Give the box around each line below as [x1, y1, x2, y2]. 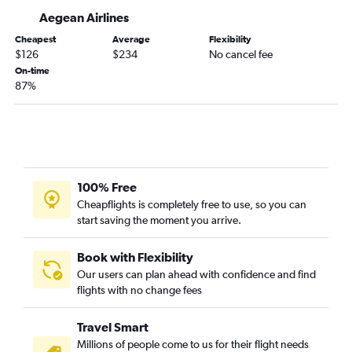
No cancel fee [209, 48, 273, 60]
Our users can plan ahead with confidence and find [77, 268, 316, 280]
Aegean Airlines [39, 10, 129, 24]
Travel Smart [77, 320, 148, 334]
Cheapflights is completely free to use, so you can [77, 198, 306, 211]
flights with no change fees [77, 284, 202, 296]
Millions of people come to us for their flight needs [77, 338, 309, 350]
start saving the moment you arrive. [77, 214, 241, 226]
